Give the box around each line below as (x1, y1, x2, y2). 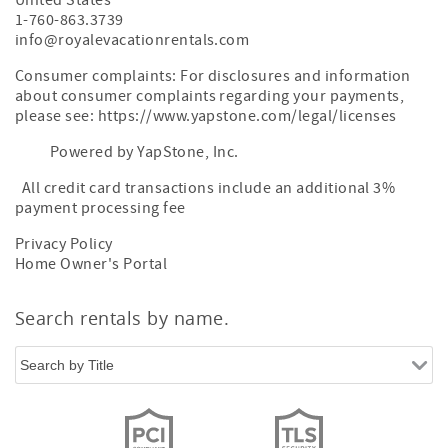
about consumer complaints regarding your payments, (15, 86, 405, 106)
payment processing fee (15, 198, 186, 218)
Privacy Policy (15, 234, 113, 254)
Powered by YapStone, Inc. (15, 142, 274, 162)
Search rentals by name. (15, 306, 230, 330)
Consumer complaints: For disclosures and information (15, 66, 411, 86)
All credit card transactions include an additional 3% (21, 178, 396, 198)
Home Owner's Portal (15, 254, 168, 274)
